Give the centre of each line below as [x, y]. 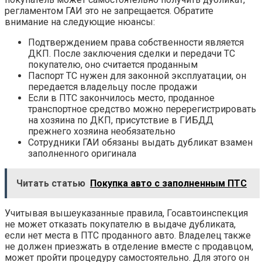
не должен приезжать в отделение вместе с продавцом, [129, 246]
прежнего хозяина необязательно [102, 131]
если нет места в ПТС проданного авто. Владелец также [128, 235]
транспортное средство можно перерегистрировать [142, 109]
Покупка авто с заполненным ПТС [168, 183]
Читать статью [51, 183]
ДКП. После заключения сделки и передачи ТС [132, 53]
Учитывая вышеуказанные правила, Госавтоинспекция [126, 213]
